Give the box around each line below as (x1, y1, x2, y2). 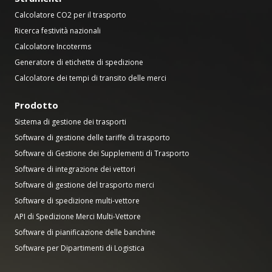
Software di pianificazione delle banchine (15, 226, 155, 237)
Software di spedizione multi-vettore (15, 195, 140, 206)
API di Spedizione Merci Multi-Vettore (15, 211, 141, 222)
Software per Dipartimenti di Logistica (15, 242, 144, 253)
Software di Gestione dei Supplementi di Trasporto (15, 148, 189, 158)
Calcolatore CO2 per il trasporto (15, 9, 126, 20)
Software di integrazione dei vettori (15, 163, 135, 174)
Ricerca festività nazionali (15, 25, 101, 36)
